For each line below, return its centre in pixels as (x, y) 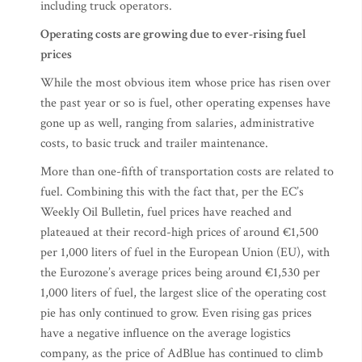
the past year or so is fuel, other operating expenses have (185, 103)
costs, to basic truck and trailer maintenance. (154, 144)
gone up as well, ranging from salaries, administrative (177, 124)
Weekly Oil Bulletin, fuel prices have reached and (166, 213)
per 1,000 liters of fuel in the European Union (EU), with (185, 253)
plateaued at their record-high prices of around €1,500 (179, 233)
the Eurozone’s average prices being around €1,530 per (180, 273)
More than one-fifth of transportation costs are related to (187, 172)
